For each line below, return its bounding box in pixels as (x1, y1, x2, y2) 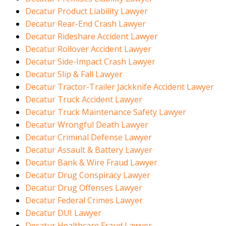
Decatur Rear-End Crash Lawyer (25, 18, 146, 30)
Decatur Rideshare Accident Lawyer (25, 31, 158, 42)
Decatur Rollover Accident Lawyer (25, 43, 151, 55)
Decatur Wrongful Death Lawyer (25, 119, 148, 131)
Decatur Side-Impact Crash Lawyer (25, 56, 155, 68)
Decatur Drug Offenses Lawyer (25, 182, 142, 194)
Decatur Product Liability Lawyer (25, 6, 148, 17)
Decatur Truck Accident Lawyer (25, 94, 142, 105)
